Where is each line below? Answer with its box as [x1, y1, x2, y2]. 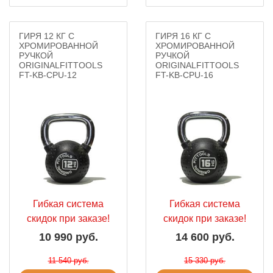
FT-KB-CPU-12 [19, 70, 77, 80]
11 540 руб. [48, 256, 89, 265]
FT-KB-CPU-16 [155, 70, 213, 80]
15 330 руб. [184, 256, 225, 265]
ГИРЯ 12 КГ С [19, 31, 74, 41]
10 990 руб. [38, 231, 98, 243]
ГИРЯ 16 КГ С [155, 31, 211, 41]
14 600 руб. [175, 231, 235, 243]
